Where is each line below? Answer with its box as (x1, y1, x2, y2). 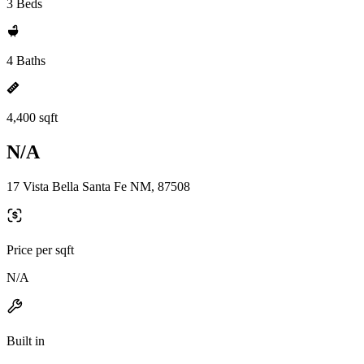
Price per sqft (6, 242, 74, 257)
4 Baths (6, 54, 45, 67)
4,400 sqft (6, 110, 58, 124)
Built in (6, 333, 45, 348)
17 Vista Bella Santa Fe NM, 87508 (6, 179, 190, 193)
